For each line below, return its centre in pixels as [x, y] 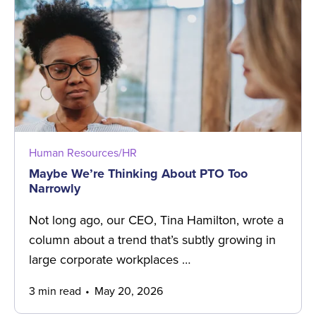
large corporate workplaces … [110, 260]
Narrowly [55, 189]
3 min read [56, 291]
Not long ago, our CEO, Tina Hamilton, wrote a [156, 220]
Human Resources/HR [83, 153]
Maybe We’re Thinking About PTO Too [138, 174]
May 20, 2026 [128, 291]
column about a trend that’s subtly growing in [152, 240]
